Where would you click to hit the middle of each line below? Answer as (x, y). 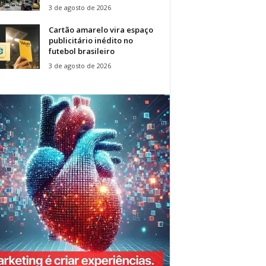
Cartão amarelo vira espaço (101, 29)
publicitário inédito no (91, 40)
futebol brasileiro (81, 51)
